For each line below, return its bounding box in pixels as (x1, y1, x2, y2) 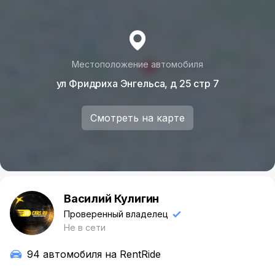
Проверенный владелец (64, 209, 168, 219)
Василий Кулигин (64, 192, 160, 205)
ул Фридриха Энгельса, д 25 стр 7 (56, 77, 219, 90)
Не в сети (64, 222, 106, 233)
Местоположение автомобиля (72, 58, 203, 69)
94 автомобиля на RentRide (27, 248, 161, 260)
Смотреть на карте (90, 111, 185, 124)
